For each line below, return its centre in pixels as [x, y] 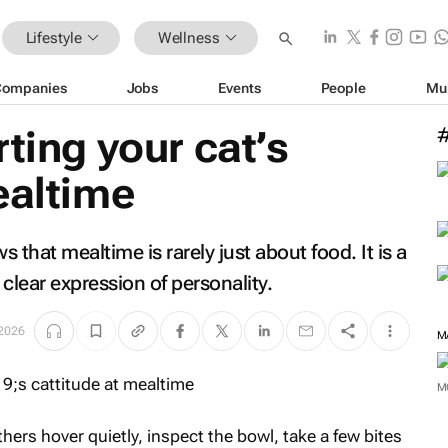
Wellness [188, 37]
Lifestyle [53, 37]
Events [239, 87]
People [343, 87]
